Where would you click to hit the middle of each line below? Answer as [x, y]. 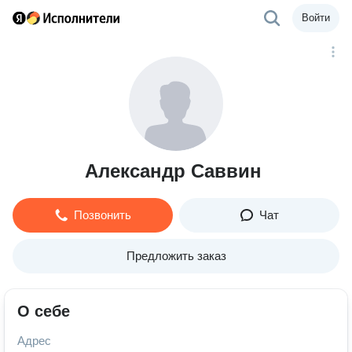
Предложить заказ [176, 256]
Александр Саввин [173, 171]
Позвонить [102, 215]
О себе [44, 311]
